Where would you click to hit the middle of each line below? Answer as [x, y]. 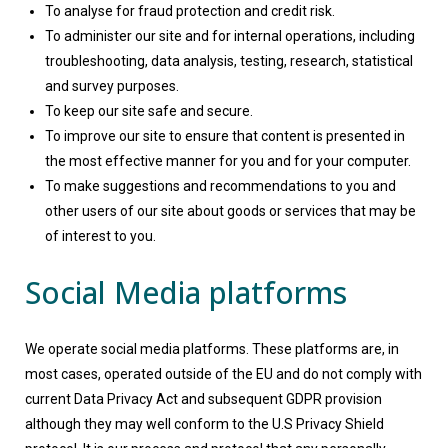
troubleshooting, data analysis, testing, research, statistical [229, 61]
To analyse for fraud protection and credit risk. [190, 11]
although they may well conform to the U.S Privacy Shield [204, 424]
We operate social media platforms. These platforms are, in [212, 349]
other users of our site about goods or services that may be [230, 211]
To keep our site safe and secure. [149, 111]
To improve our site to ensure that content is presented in [225, 136]
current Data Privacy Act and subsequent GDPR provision [203, 399]
